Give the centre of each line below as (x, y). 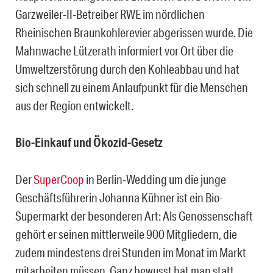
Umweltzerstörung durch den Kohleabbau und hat (127, 69)
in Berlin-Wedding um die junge (155, 179)
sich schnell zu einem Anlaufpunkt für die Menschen (132, 87)
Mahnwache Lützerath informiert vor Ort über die (124, 51)
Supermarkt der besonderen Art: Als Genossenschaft (134, 216)
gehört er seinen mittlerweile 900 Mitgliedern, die (126, 234)
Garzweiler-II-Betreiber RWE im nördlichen (110, 14)
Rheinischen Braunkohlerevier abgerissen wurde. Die (134, 33)
